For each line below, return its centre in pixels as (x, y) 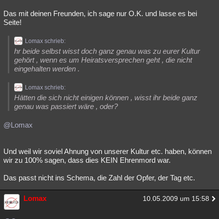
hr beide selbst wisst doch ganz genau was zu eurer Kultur (107, 51)
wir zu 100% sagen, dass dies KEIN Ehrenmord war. (87, 160)
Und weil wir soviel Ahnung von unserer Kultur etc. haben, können (108, 151)
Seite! (12, 22)
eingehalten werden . (47, 69)
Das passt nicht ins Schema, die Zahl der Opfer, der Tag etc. (99, 178)
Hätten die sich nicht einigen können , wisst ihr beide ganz (106, 98)
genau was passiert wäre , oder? (66, 106)
